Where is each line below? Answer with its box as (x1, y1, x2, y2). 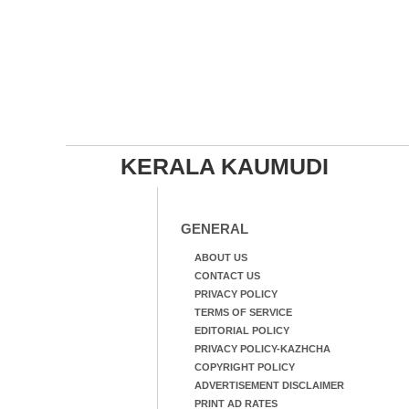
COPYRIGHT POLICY (194, 362, 295, 372)
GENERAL (180, 221, 248, 236)
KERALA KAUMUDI (120, 153, 329, 179)
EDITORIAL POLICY (194, 325, 289, 336)
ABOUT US (194, 252, 247, 263)
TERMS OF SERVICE (194, 307, 292, 318)
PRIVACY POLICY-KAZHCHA (194, 343, 330, 354)
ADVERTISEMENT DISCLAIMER (194, 380, 344, 391)
